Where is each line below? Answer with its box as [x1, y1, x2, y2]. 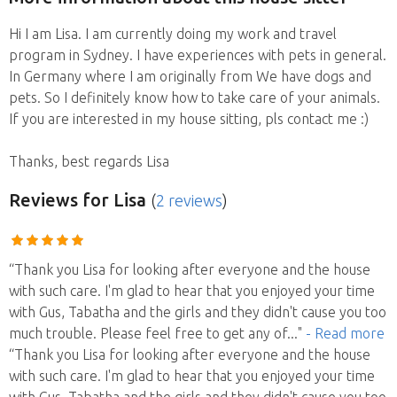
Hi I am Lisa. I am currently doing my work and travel [9, 25, 337, 42]
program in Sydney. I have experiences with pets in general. [9, 46, 386, 63]
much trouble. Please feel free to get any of [9, 324, 287, 341]
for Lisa [78, 189, 146, 210]
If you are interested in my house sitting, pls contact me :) [9, 110, 369, 127]
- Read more [306, 324, 385, 341]
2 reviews [156, 191, 222, 209]
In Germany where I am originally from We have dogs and [9, 67, 371, 84]
